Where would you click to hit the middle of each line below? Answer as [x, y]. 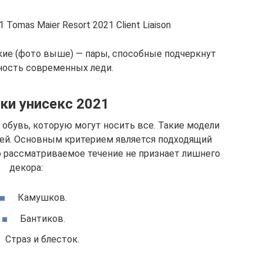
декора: [26, 168]
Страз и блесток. [42, 239]
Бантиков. [42, 218]
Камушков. [42, 198]
